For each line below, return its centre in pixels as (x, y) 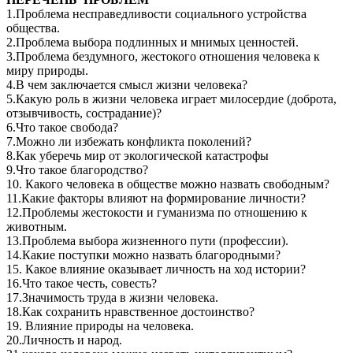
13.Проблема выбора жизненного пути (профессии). (147, 241)
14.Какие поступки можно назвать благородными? (143, 255)
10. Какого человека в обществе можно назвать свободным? (168, 184)
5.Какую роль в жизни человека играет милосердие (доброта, (171, 99)
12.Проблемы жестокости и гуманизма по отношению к (157, 213)
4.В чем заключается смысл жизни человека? (127, 85)
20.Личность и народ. (64, 340)
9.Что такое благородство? (77, 170)
